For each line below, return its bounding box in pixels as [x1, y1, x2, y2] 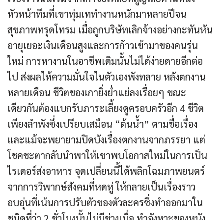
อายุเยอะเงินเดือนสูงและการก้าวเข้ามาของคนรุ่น [7, 39, 198, 52]
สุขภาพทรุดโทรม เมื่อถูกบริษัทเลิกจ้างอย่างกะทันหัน [7, 23, 213, 36]
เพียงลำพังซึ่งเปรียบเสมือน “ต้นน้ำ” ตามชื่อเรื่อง [7, 117, 197, 131]
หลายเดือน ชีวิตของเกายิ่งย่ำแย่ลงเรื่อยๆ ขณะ [7, 86, 186, 99]
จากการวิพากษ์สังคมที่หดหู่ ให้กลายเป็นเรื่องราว [7, 180, 195, 193]
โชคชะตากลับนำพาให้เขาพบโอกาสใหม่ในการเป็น [7, 149, 207, 162]
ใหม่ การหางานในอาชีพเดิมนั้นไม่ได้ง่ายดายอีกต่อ [7, 55, 203, 68]
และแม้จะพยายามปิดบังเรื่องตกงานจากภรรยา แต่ [7, 133, 205, 146]
